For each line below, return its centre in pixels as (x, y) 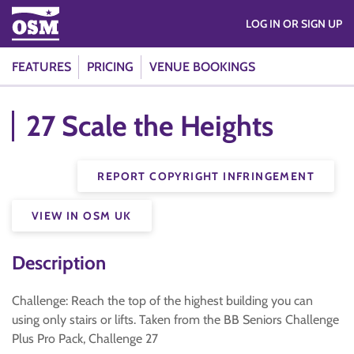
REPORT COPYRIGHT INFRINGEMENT (206, 176)
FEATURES (41, 67)
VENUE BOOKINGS (202, 67)
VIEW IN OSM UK (82, 216)
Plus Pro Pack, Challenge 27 (85, 339)
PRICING (110, 67)
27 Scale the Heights (150, 126)
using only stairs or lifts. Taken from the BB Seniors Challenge (175, 320)
